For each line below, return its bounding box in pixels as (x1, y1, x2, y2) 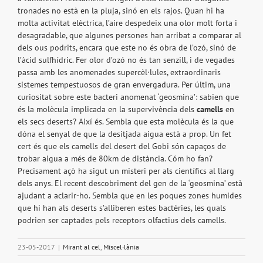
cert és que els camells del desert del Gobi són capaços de (18, 141, 226, 152)
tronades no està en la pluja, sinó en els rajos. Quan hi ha (18, 5, 224, 16)
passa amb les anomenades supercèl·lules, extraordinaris (18, 67, 221, 78)
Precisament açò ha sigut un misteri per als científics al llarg (18, 166, 234, 177)
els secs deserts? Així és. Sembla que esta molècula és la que (18, 116, 234, 127)
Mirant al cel (63, 242, 100, 252)
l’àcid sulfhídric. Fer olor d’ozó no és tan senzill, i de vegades (18, 55, 235, 66)
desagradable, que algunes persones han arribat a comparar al (18, 30, 241, 41)
